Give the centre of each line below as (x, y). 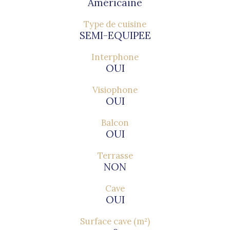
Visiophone (115, 90)
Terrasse (115, 156)
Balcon (115, 123)
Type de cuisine (115, 24)
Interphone (115, 57)
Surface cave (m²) (115, 222)
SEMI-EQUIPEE (115, 36)
